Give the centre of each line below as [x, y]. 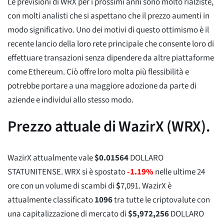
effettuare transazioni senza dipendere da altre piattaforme [111, 58]
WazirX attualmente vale [51, 158]
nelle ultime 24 [179, 172]
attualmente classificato [51, 200]
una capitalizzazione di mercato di [68, 214]
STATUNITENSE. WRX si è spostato [67, 172]
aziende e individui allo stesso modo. [70, 100]
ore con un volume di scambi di [62, 186]
